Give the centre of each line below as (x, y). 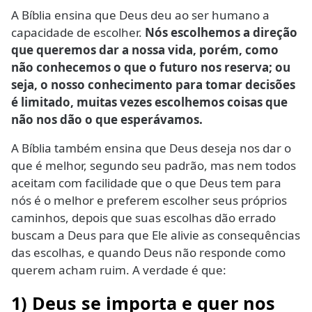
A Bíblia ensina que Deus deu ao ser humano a (140, 15)
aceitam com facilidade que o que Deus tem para (146, 182)
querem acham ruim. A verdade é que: (119, 270)
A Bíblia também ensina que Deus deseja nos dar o (151, 148)
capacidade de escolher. (78, 32)
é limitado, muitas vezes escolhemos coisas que (149, 102)
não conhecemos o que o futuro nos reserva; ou (151, 67)
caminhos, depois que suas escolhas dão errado (143, 217)
